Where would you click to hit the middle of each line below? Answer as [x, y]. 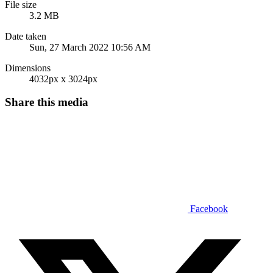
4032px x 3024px [63, 79]
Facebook [209, 209]
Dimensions [28, 68]
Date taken [26, 36]
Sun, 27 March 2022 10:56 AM [90, 47]
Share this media [47, 102]
